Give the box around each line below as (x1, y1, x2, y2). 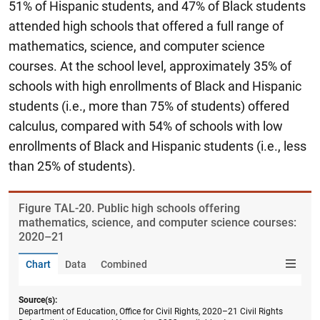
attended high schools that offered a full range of (9, 18, 284, 34)
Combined (101, 258, 147, 270)
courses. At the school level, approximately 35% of (9, 58, 291, 74)
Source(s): (19, 294, 57, 305)
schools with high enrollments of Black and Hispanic (9, 78, 301, 94)
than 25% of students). (9, 158, 136, 174)
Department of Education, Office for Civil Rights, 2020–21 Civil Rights (19, 306, 283, 316)
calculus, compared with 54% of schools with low (9, 118, 283, 134)
